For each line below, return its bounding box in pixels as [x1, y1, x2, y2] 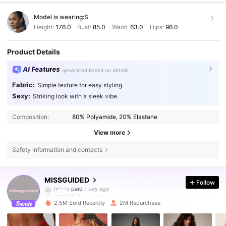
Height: [33, 23, 55, 31]
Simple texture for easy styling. [37, 81, 124, 89]
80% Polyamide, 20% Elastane [72, 113, 158, 121]
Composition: [12, 113, 49, 121]
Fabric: [12, 81, 35, 89]
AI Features [22, 65, 61, 74]
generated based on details [62, 67, 129, 73]
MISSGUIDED [44, 176, 90, 185]
